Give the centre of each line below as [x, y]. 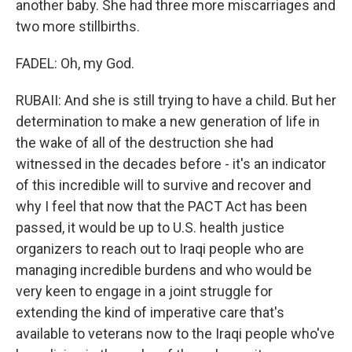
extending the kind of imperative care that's [150, 312]
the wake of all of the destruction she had [145, 143]
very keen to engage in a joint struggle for [144, 291]
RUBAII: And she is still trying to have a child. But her [176, 100]
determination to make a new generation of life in [168, 121]
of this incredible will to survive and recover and [163, 185]
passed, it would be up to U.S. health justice [150, 227]
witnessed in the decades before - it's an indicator [171, 164]
